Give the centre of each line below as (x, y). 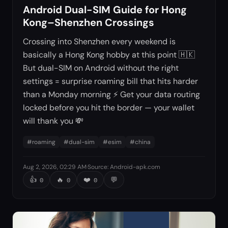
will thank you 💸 (53, 121)
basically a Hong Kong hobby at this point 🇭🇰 (109, 54)
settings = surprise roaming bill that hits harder (110, 81)
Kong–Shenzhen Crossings (89, 22)
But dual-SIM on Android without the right (101, 68)
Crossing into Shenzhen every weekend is (99, 41)
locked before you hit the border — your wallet (109, 107)
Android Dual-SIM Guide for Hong (105, 9)
